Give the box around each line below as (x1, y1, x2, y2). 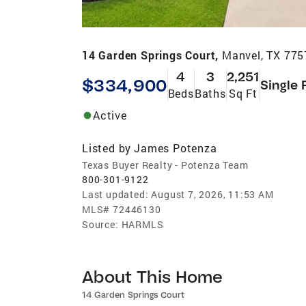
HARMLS (121, 217, 164, 231)
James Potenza (134, 140, 217, 155)
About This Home (82, 265, 223, 287)
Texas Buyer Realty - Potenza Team (82, 158, 249, 171)
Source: (82, 217, 119, 231)
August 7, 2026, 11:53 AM (151, 187, 274, 201)
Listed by (82, 140, 132, 155)
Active (93, 107, 127, 122)
